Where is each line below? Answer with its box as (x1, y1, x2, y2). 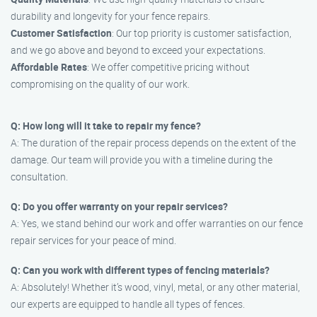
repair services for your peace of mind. (11, 234, 176, 247)
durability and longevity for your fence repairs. (11, 9, 210, 23)
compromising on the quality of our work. (11, 77, 190, 91)
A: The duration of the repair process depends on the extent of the (11, 136, 296, 149)
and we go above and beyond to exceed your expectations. (11, 43, 265, 57)
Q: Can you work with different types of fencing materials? (11, 263, 270, 277)
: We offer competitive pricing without (87, 60, 250, 74)
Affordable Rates (11, 60, 87, 74)
